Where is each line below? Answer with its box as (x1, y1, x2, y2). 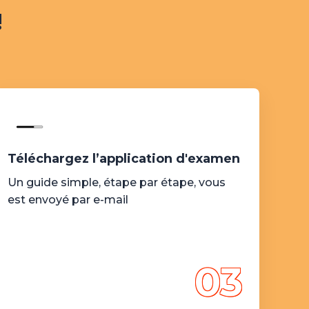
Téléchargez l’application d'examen (7, 151, 240, 166)
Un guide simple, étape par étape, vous (7, 176, 226, 189)
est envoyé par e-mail (7, 193, 128, 206)
